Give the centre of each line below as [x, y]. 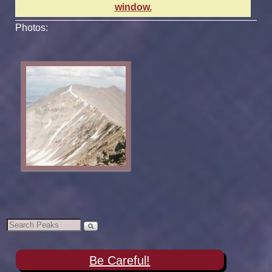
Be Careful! [120, 260]
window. [133, 7]
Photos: [32, 27]
